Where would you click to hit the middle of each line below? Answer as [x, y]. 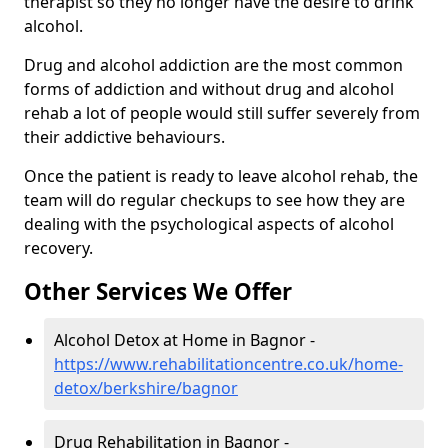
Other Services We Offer [158, 292]
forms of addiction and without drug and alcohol [209, 89]
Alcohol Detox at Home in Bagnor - [184, 340]
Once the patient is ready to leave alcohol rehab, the [221, 176]
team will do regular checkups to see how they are [214, 200]
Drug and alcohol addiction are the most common [213, 65]
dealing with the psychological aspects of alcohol [209, 224]
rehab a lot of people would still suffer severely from [222, 113]
